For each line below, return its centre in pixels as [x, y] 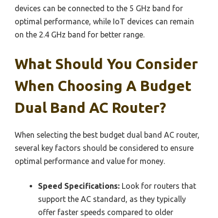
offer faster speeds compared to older [106, 212]
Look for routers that [158, 186]
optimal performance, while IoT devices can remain [104, 22]
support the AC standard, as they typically [112, 199]
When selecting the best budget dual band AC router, [107, 135]
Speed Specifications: [79, 186]
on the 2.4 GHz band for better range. [80, 35]
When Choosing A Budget [103, 86]
